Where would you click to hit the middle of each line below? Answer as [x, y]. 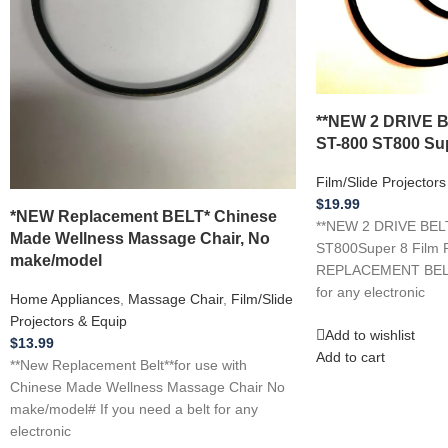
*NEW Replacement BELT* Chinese [143, 216]
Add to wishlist [369, 334]
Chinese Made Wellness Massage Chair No [147, 386]
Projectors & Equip [68, 320]
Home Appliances [65, 298]
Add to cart [350, 356]
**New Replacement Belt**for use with [128, 364]
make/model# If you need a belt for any [134, 408]
